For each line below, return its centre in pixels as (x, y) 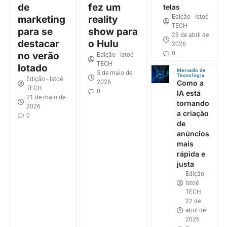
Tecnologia (191, 75)
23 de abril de (190, 35)
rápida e (191, 154)
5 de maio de (115, 73)
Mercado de (191, 70)
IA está (188, 93)
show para (113, 31)
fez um (105, 7)
